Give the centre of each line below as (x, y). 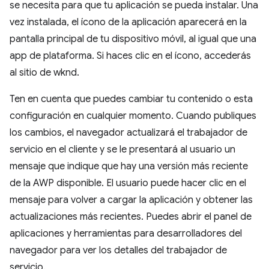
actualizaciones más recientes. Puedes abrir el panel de (131, 217)
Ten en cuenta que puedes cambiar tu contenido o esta (131, 99)
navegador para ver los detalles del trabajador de (118, 251)
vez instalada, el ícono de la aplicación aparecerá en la (128, 23)
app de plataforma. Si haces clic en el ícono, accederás (130, 56)
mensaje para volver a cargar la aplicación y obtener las (131, 200)
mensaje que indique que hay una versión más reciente (129, 167)
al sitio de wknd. (44, 73)
